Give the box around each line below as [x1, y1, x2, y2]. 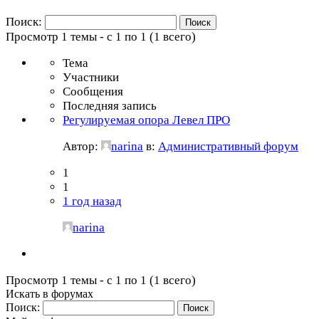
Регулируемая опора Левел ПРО [63, 113, 230, 127]
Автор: [63, 139, 101, 153]
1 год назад [63, 194, 122, 208]
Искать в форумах [6, 287, 93, 300]
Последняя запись [63, 98, 157, 113]
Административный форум [158, 139, 298, 153]
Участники [63, 70, 119, 84]
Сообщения [63, 84, 123, 98]
